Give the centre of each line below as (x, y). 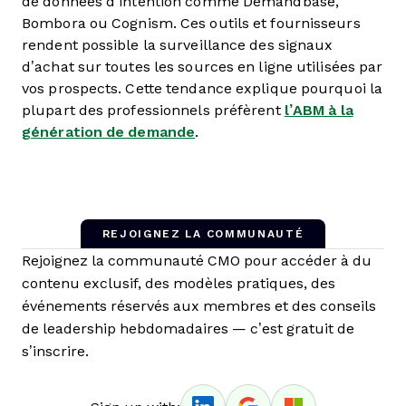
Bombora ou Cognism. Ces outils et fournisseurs (191, 23)
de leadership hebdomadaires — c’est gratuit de (188, 329)
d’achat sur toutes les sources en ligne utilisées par (203, 67)
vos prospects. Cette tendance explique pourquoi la (203, 88)
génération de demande (109, 132)
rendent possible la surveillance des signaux (178, 45)
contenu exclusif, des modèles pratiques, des (179, 283)
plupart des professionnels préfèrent (153, 110)
